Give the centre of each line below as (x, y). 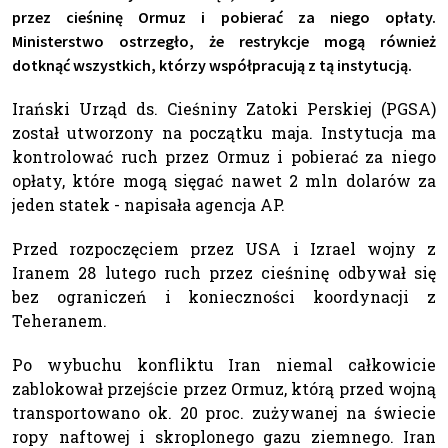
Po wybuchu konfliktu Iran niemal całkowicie (224, 365)
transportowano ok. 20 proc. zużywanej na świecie (224, 413)
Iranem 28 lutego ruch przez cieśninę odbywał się (224, 273)
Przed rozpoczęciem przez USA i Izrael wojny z (224, 249)
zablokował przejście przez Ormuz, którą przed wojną (224, 389)
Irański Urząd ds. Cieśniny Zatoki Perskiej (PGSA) (224, 109)
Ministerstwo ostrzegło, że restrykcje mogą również (224, 41)
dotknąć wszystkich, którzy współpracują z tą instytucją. (212, 65)
